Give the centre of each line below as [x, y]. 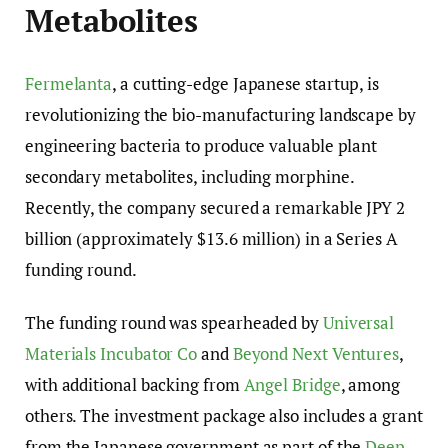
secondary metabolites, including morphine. [189, 176]
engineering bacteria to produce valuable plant [201, 145]
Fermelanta [69, 83]
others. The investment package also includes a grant [224, 416]
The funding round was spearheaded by [174, 323]
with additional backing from [134, 385]
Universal [358, 323]
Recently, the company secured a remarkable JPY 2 [215, 207]
